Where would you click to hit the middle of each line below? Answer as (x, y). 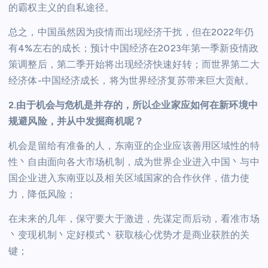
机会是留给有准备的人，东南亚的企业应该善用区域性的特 (134, 146)
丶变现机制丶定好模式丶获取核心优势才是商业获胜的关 (129, 235)
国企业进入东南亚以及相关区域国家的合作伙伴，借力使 (129, 178)
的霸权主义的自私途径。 (62, 7)
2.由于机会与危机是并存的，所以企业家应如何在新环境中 (133, 105)
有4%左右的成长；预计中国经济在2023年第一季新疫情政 (134, 48)
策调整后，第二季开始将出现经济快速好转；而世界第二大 (134, 65)
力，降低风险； (42, 194)
